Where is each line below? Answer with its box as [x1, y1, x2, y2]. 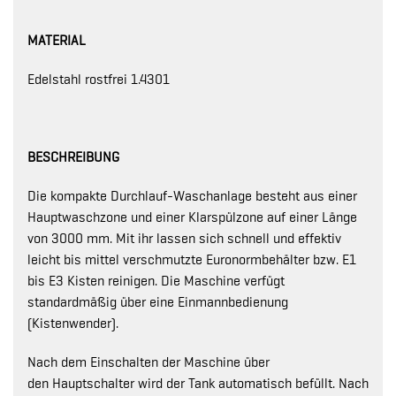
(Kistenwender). [27, 316, 118, 331]
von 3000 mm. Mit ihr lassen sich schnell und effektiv [27, 231, 341, 247]
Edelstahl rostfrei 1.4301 [27, 72, 170, 88]
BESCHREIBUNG [27, 149, 119, 165]
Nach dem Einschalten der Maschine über [27, 354, 270, 370]
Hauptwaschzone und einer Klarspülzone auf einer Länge [27, 209, 357, 225]
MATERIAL [27, 33, 86, 49]
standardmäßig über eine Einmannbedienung [27, 294, 288, 310]
